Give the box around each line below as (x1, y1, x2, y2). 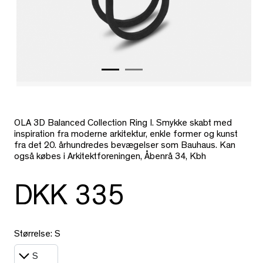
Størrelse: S (14, 230, 60, 240)
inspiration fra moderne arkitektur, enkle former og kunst (14, 130, 238, 140)
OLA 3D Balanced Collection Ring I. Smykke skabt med (14, 119, 232, 129)
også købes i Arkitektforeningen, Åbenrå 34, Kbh (14, 153, 206, 163)
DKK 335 (14, 185, 124, 214)
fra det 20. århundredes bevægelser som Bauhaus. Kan (14, 141, 235, 151)
